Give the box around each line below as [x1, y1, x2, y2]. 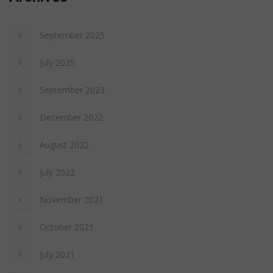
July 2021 [40, 248, 75, 260]
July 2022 [40, 166, 75, 178]
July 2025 [40, 56, 75, 68]
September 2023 [40, 83, 105, 96]
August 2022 [40, 138, 89, 151]
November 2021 [40, 193, 104, 205]
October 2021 [40, 221, 94, 233]
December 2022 [40, 111, 103, 123]
